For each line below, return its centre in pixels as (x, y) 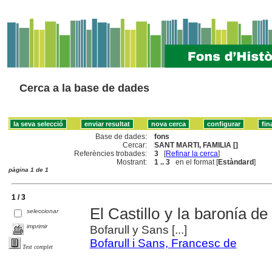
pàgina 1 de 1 (29, 169)
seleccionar (43, 211)
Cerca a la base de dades (84, 88)
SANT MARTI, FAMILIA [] (196, 145)
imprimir (37, 226)
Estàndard (236, 162)
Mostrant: (132, 162)
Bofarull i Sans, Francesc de (163, 243)
